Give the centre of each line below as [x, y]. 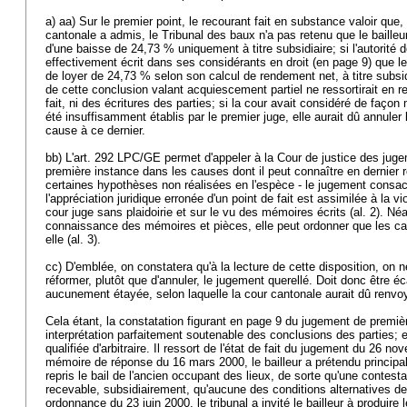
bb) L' [60, 158]
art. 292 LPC [107, 158]
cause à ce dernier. [97, 130]
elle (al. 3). [75, 239]
